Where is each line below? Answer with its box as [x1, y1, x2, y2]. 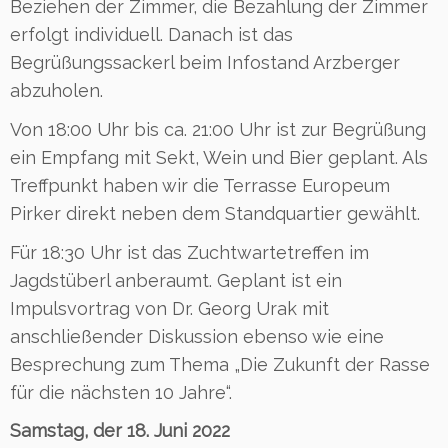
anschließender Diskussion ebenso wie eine [10, 325, 384, 347]
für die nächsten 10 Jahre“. [10, 381, 232, 403]
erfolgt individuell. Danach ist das [10, 23, 293, 45]
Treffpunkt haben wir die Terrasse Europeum [10, 174, 390, 196]
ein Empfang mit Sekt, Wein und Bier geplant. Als [10, 146, 428, 168]
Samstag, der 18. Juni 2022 [10, 419, 230, 441]
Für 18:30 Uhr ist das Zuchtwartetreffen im [10, 241, 369, 263]
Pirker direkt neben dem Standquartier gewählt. [10, 202, 420, 224]
